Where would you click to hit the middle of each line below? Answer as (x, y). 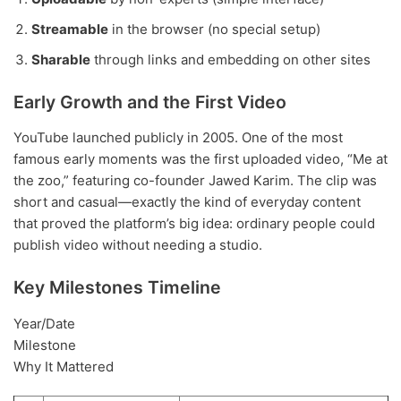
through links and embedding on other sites (230, 59)
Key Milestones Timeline (117, 288)
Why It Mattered (64, 367)
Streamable (70, 29)
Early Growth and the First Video (150, 102)
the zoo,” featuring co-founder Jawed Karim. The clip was (195, 181)
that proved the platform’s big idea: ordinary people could (194, 224)
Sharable (61, 59)
